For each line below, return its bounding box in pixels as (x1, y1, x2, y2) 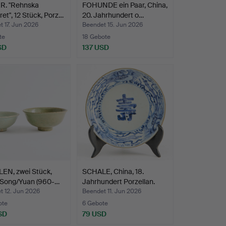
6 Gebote (82, 199, 108, 208)
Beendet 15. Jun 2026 (82, 21, 143, 29)
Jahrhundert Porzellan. (82, 177, 155, 187)
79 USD (82, 209, 106, 219)
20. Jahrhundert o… (82, 11, 144, 20)
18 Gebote (82, 33, 110, 41)
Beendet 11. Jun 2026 (82, 187, 141, 196)
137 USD (82, 43, 109, 52)
